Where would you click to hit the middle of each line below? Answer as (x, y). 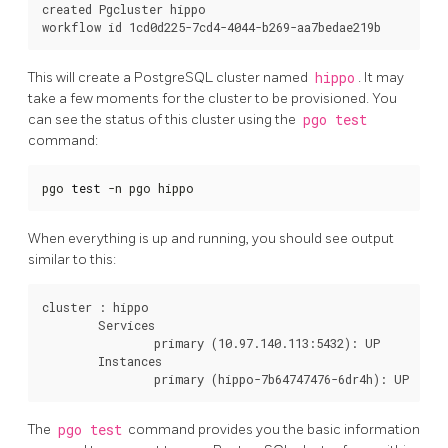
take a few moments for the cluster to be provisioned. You (212, 99)
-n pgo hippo (147, 188)
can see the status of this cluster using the (163, 120)
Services (70, 324)
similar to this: (72, 259)
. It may (381, 78)
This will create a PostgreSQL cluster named (169, 78)
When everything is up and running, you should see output (211, 238)
